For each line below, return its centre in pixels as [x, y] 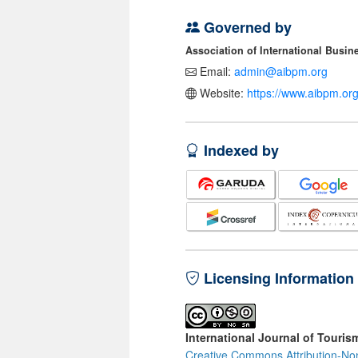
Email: [215, 72]
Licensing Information [277, 278]
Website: [222, 93]
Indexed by [239, 151]
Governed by [246, 28]
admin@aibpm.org [281, 72]
